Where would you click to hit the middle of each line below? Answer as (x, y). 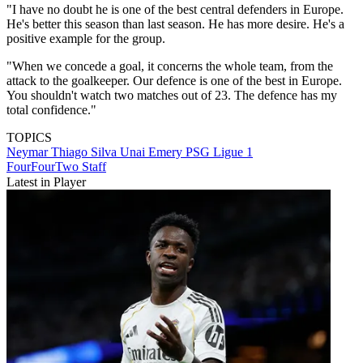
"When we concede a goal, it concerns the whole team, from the (170, 66)
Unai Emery (153, 152)
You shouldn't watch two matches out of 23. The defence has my (172, 96)
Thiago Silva (85, 152)
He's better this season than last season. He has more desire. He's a (175, 24)
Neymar (29, 152)
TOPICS (29, 138)
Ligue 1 (233, 152)
